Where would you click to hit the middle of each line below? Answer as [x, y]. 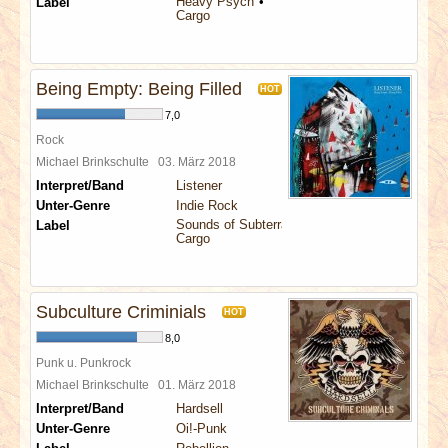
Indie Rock [207, 205]
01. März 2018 [200, 384]
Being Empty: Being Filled [139, 89]
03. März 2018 [200, 161]
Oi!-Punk [201, 428]
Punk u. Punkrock [83, 362]
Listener [199, 185]
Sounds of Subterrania [240, 224]
